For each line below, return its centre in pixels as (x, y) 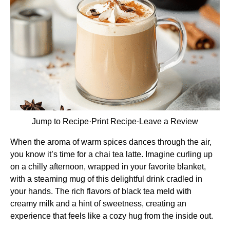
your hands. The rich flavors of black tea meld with (101, 191)
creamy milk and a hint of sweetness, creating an (98, 204)
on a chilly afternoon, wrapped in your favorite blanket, (108, 167)
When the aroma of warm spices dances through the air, (111, 142)
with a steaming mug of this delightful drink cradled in (106, 179)
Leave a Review (169, 121)
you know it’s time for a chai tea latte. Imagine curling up (111, 154)
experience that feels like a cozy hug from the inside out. (112, 216)
